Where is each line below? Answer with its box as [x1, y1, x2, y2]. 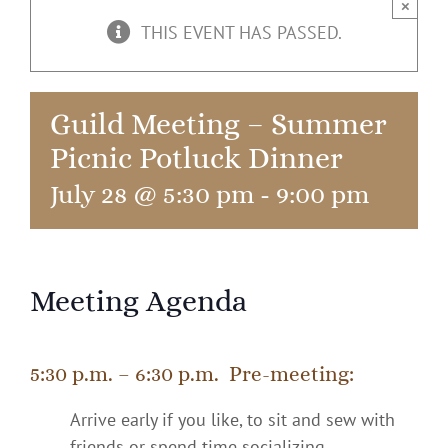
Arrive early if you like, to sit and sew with [70, 407, 395, 431]
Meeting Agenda [30, 284, 247, 318]
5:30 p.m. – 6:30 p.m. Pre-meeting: [30, 362, 354, 387]
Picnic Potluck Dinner [50, 141, 343, 175]
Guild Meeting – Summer [50, 107, 387, 141]
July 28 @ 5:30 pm [50, 179, 254, 209]
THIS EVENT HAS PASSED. [140, 21, 342, 44]
